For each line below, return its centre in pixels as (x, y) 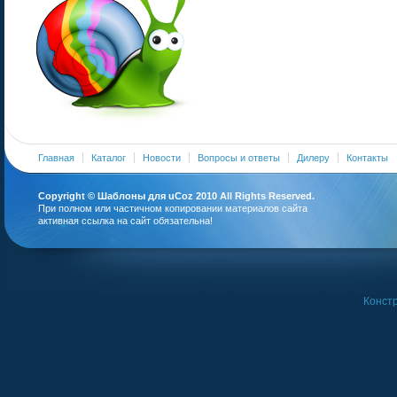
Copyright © (68, 196)
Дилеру (313, 158)
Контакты (367, 158)
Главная (56, 158)
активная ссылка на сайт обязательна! (125, 221)
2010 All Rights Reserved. (254, 196)
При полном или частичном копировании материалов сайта (173, 208)
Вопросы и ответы (239, 158)
